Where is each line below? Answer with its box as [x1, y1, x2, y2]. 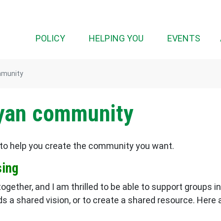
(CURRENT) [143, 33, 188, 43]
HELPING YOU [89, 33, 144, 43]
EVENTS [167, 33, 200, 43]
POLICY [36, 33, 65, 43]
